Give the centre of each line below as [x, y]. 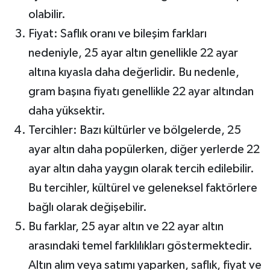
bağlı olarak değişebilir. [87, 207]
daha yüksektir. [67, 111]
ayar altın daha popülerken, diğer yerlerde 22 [144, 149]
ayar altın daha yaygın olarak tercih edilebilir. [141, 168]
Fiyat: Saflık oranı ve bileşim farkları [117, 33]
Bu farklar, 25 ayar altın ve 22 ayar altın [126, 226]
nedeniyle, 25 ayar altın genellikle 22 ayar [133, 53]
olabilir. [47, 14]
